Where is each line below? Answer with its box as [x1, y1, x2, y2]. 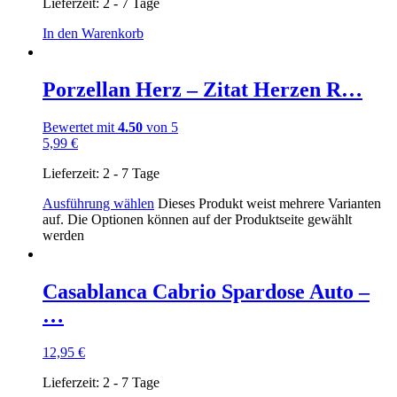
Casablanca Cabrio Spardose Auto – [43, 279, 370, 303]
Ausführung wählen [43, 195, 154, 211]
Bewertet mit [43, 119, 118, 135]
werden [43, 227, 84, 243]
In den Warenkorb [43, 25, 144, 41]
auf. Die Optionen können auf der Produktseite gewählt [43, 211, 352, 227]
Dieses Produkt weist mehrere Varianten [158, 195, 381, 211]
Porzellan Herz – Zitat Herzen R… [43, 77, 362, 101]
